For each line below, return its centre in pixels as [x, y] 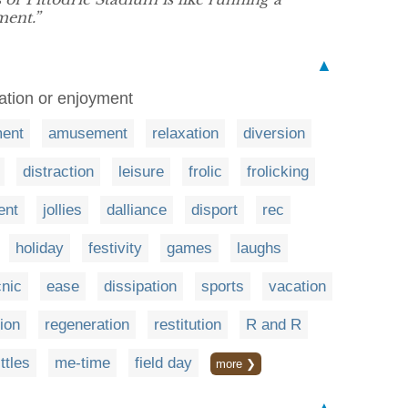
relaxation [185, 134]
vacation [297, 287]
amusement [88, 134]
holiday [40, 249]
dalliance [137, 210]
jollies [62, 210]
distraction [58, 172]
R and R [274, 325]
